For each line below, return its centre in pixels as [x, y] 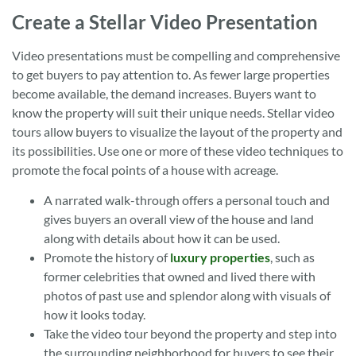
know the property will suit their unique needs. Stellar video [173, 112]
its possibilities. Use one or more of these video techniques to [178, 150]
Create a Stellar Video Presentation [165, 21]
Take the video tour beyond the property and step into [190, 334]
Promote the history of [106, 257]
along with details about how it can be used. [164, 238]
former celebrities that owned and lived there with [180, 277]
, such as [292, 257]
